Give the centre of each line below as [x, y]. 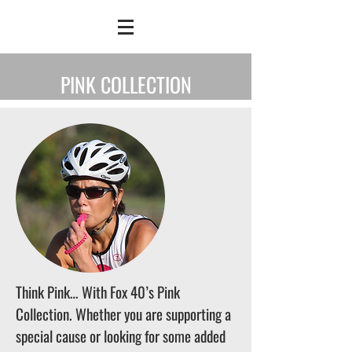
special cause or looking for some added [121, 335]
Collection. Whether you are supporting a [123, 313]
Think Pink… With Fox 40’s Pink [98, 291]
